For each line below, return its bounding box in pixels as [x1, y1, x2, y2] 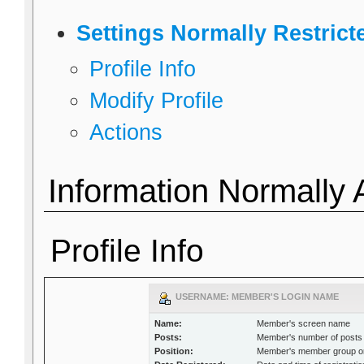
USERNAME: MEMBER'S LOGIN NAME [171, 292, 340, 302]
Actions [89, 120, 163, 145]
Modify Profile [89, 89, 224, 114]
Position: [154, 346, 194, 357]
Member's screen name [257, 318, 351, 329]
